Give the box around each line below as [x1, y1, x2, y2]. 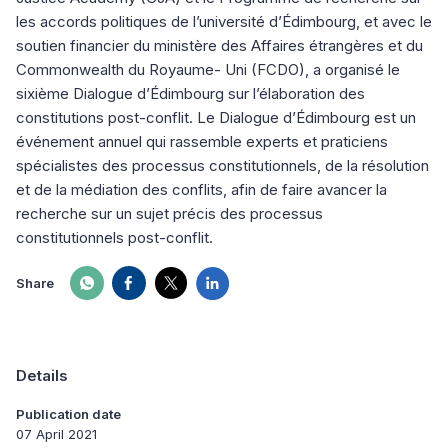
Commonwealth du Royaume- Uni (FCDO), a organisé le [16, 60, 400, 80]
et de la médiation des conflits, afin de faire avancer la [16, 180, 387, 200]
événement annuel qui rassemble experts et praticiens [16, 132, 388, 152]
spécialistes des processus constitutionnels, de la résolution [16, 156, 429, 176]
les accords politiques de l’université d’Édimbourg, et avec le [16, 12, 432, 32]
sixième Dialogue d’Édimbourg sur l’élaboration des [16, 84, 365, 104]
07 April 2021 [16, 426, 97, 443]
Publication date [16, 406, 121, 423]
